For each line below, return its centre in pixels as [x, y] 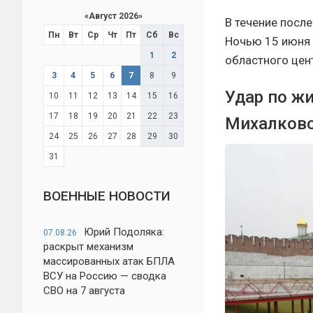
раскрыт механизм [88, 247]
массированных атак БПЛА [109, 261]
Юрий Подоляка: [124, 232]
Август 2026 [113, 16]
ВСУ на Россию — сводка [105, 276]
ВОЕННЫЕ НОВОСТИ [107, 196]
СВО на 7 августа [84, 291]
